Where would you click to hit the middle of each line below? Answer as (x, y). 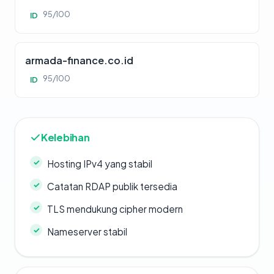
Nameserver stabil (87, 232)
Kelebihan (65, 138)
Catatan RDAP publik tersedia (112, 187)
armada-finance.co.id (79, 61)
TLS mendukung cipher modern (115, 209)
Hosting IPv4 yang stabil (100, 164)
